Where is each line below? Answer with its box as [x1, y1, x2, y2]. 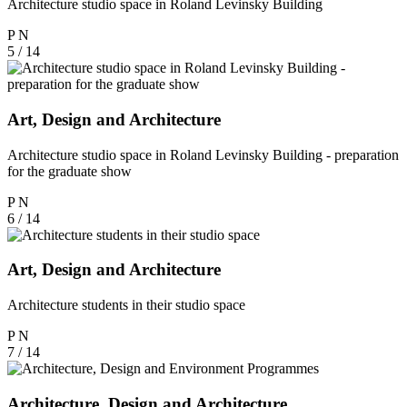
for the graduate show [7, 163, 132, 179]
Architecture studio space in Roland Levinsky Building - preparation [7, 146, 399, 163]
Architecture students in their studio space [7, 296, 245, 313]
